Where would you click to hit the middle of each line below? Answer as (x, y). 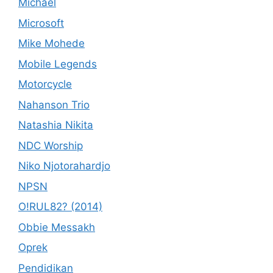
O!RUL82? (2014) (60, 207)
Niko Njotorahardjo (64, 166)
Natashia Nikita (56, 125)
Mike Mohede (51, 43)
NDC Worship (51, 145)
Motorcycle (45, 84)
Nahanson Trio (54, 105)
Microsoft (41, 23)
